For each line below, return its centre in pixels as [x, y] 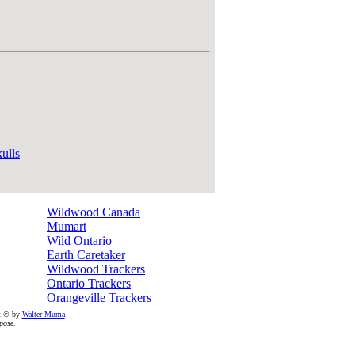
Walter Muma [43, 314]
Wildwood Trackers [96, 269]
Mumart [67, 226]
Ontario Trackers [89, 283]
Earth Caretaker [86, 255]
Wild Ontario [79, 240]
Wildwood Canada [94, 212]
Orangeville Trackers [99, 298]
